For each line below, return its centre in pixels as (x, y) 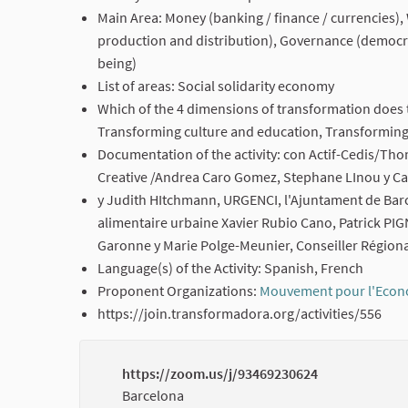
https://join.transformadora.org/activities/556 (240, 314)
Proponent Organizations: (178, 291)
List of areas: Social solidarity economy (216, 86)
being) (117, 63)
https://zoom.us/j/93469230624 (220, 374)
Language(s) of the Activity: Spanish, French (230, 268)
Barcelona (153, 396)
